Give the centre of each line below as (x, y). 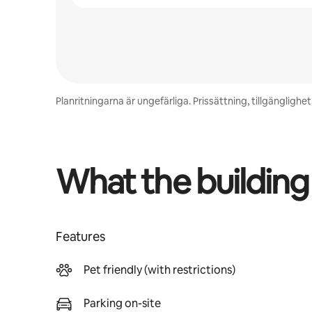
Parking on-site (122, 303)
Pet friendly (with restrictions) (159, 270)
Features (80, 236)
